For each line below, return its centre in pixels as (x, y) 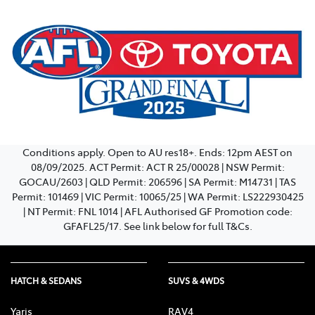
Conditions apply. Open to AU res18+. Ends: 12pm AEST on (157, 152)
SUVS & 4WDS (196, 280)
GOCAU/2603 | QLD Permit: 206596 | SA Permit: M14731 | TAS (157, 181)
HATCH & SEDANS (46, 280)
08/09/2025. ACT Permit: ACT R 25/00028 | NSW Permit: (157, 166)
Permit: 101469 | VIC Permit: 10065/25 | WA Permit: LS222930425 (157, 196)
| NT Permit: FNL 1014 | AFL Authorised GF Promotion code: (157, 211)
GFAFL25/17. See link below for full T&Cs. (157, 225)
